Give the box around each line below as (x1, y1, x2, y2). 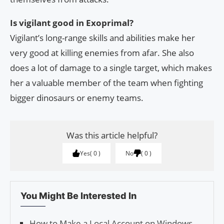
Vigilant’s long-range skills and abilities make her (10, 32, 195, 44)
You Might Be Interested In (20, 190, 136, 201)
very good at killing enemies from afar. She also (10, 47, 194, 59)
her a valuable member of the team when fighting (10, 77, 203, 89)
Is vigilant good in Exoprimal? (10, 17, 133, 29)
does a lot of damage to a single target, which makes (10, 62, 212, 74)
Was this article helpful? (66, 129, 157, 141)
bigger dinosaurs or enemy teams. (10, 92, 143, 104)
